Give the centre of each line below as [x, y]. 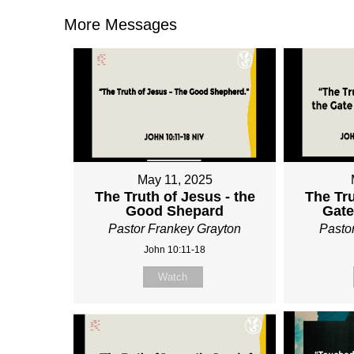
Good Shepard [175, 211]
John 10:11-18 [175, 250]
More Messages [120, 24]
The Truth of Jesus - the [175, 197]
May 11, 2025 [175, 180]
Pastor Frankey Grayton [175, 229]
